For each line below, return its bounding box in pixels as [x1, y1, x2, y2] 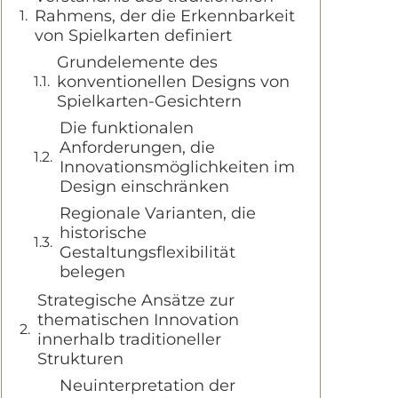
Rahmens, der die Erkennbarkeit [35, 6, 295, 26]
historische [60, 223, 147, 243]
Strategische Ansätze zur [37, 291, 235, 310]
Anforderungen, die [60, 138, 215, 157]
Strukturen [37, 349, 123, 369]
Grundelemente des [57, 52, 218, 72]
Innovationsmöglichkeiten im [60, 157, 295, 177]
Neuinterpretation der [60, 376, 235, 395]
